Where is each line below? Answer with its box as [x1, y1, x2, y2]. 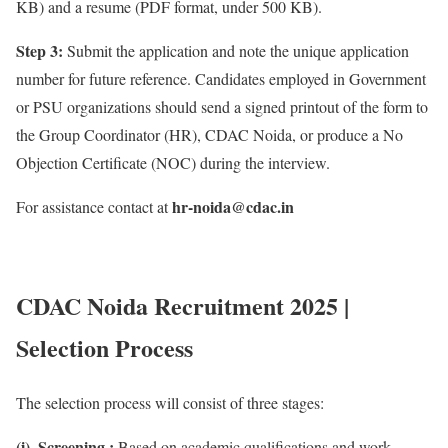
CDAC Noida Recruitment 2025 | [16, 288, 349, 324]
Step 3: [16, 39, 63, 63]
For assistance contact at [16, 196, 172, 218]
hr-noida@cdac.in [172, 195, 294, 219]
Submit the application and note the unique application [63, 40, 409, 62]
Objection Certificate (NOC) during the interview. [16, 152, 330, 174]
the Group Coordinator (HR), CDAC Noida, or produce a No [16, 124, 403, 146]
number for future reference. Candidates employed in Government [16, 68, 426, 90]
